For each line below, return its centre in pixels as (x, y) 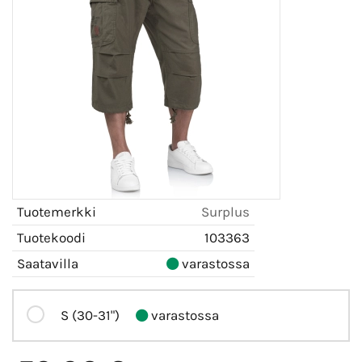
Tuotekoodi (51, 237)
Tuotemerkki (57, 211)
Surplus (225, 211)
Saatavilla (48, 263)
